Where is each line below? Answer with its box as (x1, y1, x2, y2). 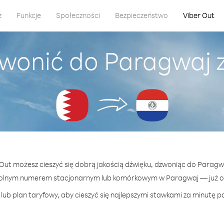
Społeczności (55, 10, 100, 20)
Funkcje (16, 10, 41, 20)
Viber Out (182, 10, 214, 20)
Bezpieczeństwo (114, 10, 168, 20)
